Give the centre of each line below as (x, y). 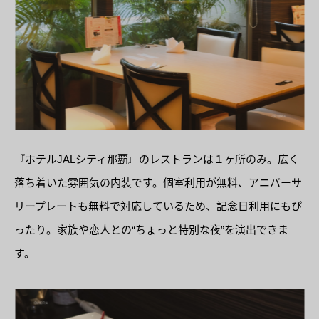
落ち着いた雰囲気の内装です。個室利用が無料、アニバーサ (158, 182)
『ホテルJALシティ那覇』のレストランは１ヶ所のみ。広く (157, 159)
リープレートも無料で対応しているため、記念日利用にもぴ (158, 206)
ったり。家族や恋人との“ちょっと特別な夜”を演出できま (151, 229)
